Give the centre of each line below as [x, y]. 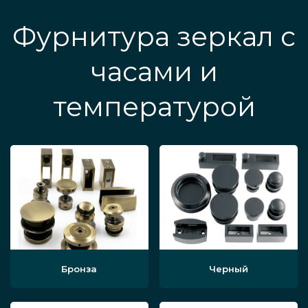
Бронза [79, 269]
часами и [154, 72]
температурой [154, 107]
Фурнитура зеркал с [154, 37]
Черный [229, 269]
